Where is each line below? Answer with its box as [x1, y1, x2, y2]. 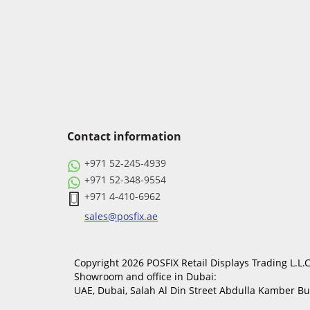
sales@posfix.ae [84, 209, 158, 223]
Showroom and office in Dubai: [74, 269, 217, 283]
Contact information [67, 128, 181, 144]
